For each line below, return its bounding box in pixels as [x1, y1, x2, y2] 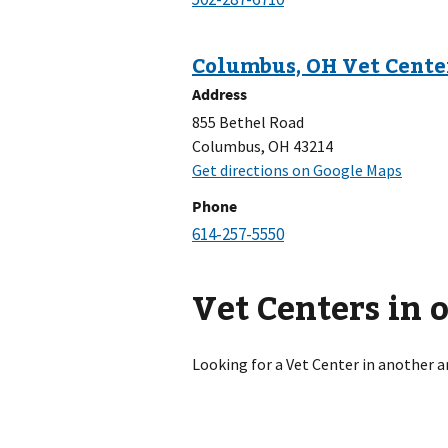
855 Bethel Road [192, 112, 304, 133]
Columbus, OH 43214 [192, 136, 333, 157]
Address [192, 84, 247, 105]
